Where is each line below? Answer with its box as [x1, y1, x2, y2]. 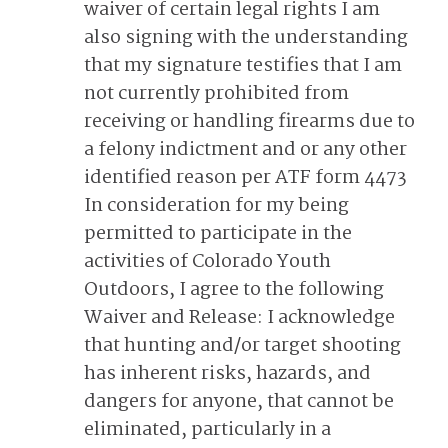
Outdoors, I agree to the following [84, 275, 384, 305]
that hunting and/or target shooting [84, 331, 401, 361]
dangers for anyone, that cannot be [84, 387, 394, 417]
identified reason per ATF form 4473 [84, 163, 407, 193]
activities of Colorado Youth [84, 247, 331, 277]
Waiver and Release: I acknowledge [84, 303, 395, 333]
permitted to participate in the [84, 219, 352, 249]
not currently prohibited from [84, 79, 349, 109]
